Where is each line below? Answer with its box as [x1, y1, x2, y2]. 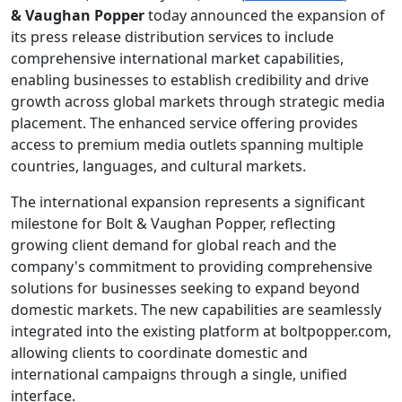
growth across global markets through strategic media [11, 92, 385, 111]
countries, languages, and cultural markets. [11, 156, 306, 176]
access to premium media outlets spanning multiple [11, 135, 363, 154]
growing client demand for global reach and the [11, 235, 336, 255]
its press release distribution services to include [11, 27, 334, 47]
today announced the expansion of [144, 5, 385, 25]
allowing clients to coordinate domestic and [11, 343, 308, 363]
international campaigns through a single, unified [11, 364, 347, 384]
